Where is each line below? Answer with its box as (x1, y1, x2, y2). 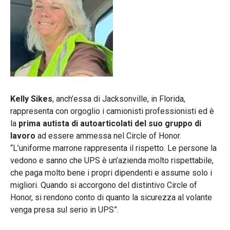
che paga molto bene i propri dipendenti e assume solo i (10, 167, 212, 178)
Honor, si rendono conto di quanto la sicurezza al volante (10, 192, 212, 202)
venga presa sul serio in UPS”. (10, 204, 119, 215)
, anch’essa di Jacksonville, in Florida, (52, 93, 185, 104)
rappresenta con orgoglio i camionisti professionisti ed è (10, 106, 214, 116)
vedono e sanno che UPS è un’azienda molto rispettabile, (10, 155, 214, 165)
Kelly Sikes (10, 93, 52, 104)
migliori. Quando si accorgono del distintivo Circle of (10, 180, 197, 190)
